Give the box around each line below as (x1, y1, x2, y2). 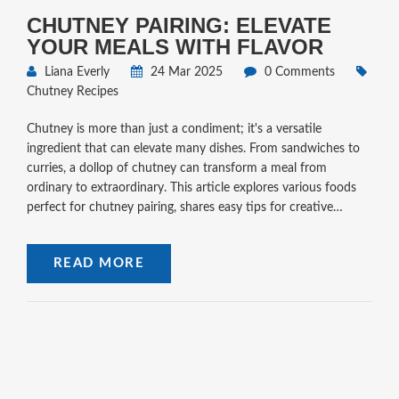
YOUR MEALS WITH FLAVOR (26, 35, 323, 60)
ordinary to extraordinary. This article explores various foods (26, 182, 356, 195)
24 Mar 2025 (146, 66, 223, 79)
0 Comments (260, 66, 335, 79)
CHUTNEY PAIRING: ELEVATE (26, 13, 331, 38)
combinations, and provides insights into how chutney (26, 221, 323, 234)
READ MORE (53, 256, 145, 271)
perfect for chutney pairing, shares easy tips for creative (26, 201, 333, 215)
